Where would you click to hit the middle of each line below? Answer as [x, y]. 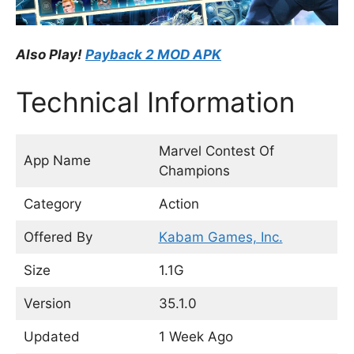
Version [69, 303]
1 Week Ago [196, 336]
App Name [57, 160]
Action [179, 203]
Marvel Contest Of [216, 151]
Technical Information [155, 102]
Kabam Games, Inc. [220, 237]
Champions [194, 170]
